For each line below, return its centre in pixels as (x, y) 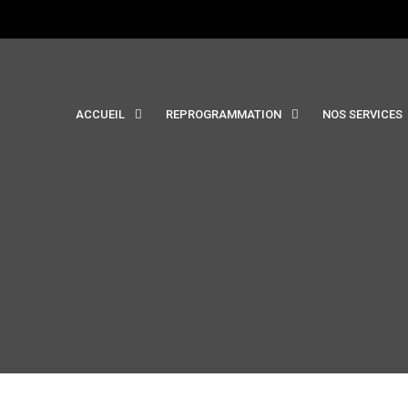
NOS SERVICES (362, 114)
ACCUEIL (100, 114)
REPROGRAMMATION (224, 114)
